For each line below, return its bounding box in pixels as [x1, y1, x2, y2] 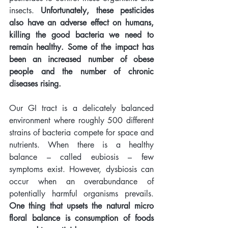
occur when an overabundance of [9, 176, 154, 187]
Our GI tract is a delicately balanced [9, 103, 154, 114]
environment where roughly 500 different [9, 115, 154, 126]
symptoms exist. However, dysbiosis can [9, 164, 154, 175]
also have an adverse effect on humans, [9, 17, 154, 28]
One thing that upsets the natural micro [9, 201, 154, 212]
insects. [9, 5, 41, 16]
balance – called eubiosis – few [9, 152, 154, 163]
